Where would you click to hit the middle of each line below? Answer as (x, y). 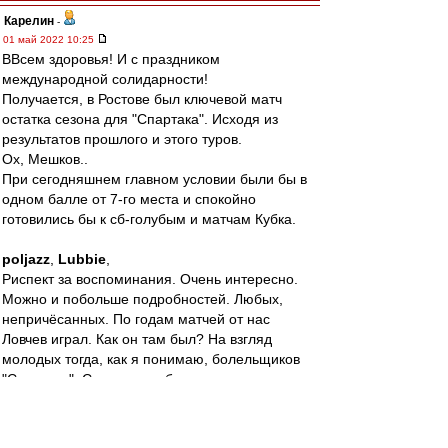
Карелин (29, 21)
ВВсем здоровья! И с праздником (111, 59)
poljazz (26, 259)
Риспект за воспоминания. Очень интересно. (150, 279)
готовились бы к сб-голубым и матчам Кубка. (149, 219)
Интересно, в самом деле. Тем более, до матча (159, 399)
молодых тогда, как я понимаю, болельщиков (151, 359)
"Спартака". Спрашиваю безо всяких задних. (148, 379)
